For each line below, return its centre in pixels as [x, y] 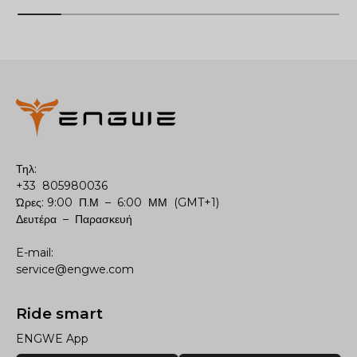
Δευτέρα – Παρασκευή [74, 220]
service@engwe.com [75, 270]
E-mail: [35, 253]
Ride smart [59, 314]
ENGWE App [52, 339]
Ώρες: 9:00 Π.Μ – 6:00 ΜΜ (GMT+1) [118, 203]
